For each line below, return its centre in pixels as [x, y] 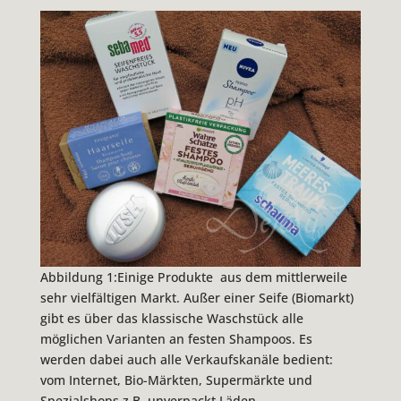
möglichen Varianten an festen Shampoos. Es [176, 339]
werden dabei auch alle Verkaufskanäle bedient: [186, 360]
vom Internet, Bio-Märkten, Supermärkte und [176, 380]
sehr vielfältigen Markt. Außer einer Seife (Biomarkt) [196, 298]
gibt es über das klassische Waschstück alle [171, 319]
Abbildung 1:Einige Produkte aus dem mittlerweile [193, 277]
